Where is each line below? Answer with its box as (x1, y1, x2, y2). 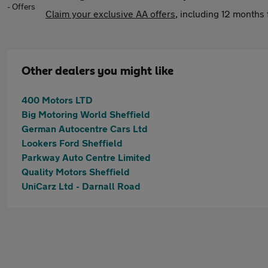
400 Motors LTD (22, 94, 93, 105)
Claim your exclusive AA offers (45, 8, 175, 19)
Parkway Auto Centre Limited (22, 151, 151, 163)
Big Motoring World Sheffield (22, 108, 150, 120)
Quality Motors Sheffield (22, 166, 130, 177)
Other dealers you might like (22, 65, 173, 77)
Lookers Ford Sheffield (22, 137, 123, 148)
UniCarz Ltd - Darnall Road (22, 180, 141, 191)
